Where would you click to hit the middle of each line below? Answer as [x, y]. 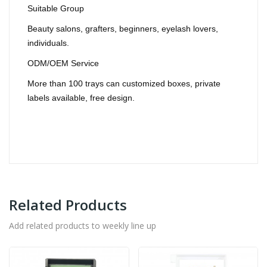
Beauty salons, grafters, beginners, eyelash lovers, [123, 29]
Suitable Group [56, 9]
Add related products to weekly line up [83, 226]
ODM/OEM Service [63, 63]
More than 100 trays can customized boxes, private [124, 84]
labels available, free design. [82, 98]
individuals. [48, 43]
